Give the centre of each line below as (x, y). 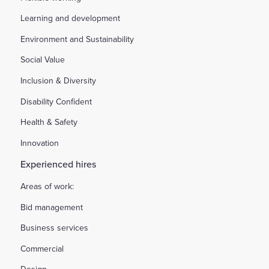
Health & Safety (49, 122)
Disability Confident (56, 101)
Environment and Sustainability (77, 39)
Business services (55, 228)
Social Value (43, 60)
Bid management (52, 207)
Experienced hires (59, 164)
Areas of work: (47, 186)
